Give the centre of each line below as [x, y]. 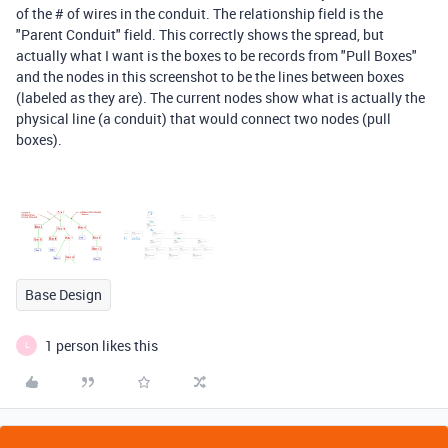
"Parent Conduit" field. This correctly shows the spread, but [200, 34]
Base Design [63, 294]
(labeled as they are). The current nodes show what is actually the [220, 97]
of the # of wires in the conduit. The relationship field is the [199, 13]
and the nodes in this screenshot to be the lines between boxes [210, 76]
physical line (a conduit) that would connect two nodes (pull [203, 118]
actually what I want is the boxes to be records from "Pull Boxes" [216, 55]
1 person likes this [101, 345]
